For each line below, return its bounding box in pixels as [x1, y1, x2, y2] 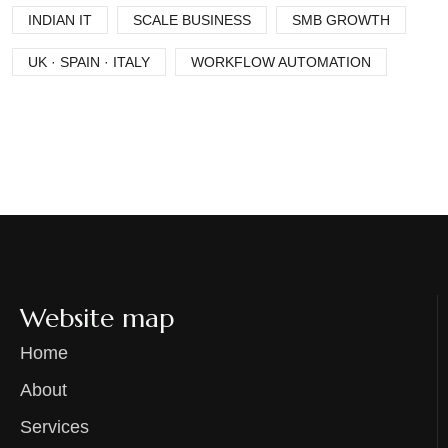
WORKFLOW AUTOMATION [191, 54, 371, 71]
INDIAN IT [28, 12, 92, 29]
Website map [20, 302, 174, 335]
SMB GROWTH [292, 12, 390, 29]
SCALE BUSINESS [133, 12, 251, 29]
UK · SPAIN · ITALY [28, 54, 150, 71]
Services [20, 417, 89, 438]
